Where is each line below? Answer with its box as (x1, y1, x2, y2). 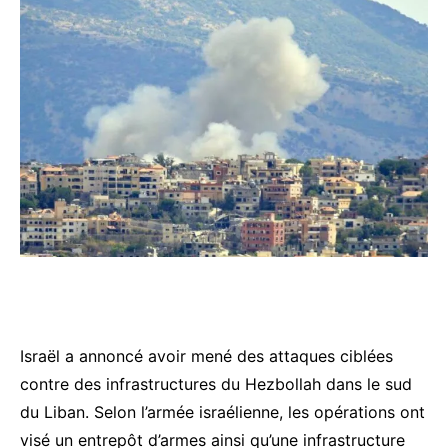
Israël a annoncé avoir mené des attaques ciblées (20, 346, 393, 367)
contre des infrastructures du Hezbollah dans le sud (20, 374, 412, 395)
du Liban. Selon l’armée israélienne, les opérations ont (20, 402, 425, 423)
